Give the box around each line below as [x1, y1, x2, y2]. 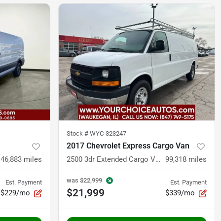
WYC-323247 [90, 130, 126, 138]
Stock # [67, 130, 90, 138]
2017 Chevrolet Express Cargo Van [67, 141, 189, 151]
